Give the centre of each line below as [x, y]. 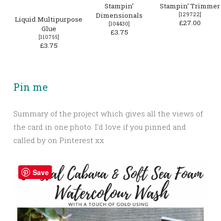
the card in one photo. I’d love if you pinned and [100, 127]
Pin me [31, 87]
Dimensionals [119, 16]
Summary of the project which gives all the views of [108, 114]
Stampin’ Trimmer [190, 6]
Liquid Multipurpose [49, 19]
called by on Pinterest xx [59, 140]
